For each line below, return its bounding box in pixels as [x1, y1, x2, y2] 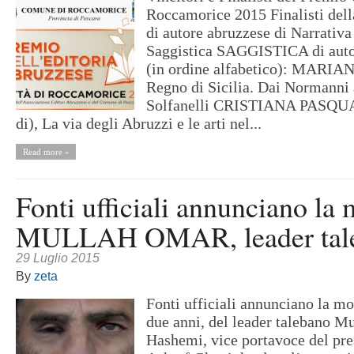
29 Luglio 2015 [16, 251, 100, 265]
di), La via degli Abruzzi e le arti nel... [16, 115, 262, 132]
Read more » [22, 147, 70, 156]
